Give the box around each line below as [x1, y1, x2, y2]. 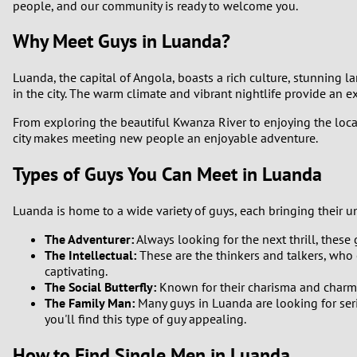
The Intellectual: [45, 247, 136, 264]
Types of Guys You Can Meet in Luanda [13, 162, 322, 187]
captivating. [45, 263, 108, 280]
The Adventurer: [45, 231, 134, 248]
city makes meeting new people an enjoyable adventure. [13, 130, 318, 147]
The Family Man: [45, 295, 135, 312]
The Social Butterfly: [45, 279, 156, 296]
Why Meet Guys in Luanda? [13, 29, 230, 54]
